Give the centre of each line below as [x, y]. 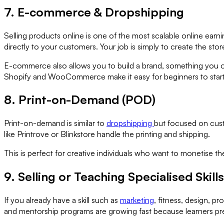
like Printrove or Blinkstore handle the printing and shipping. [107, 134]
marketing [137, 200]
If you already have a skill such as [62, 200]
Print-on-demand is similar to [55, 123]
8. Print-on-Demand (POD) [80, 100]
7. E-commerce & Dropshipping [94, 12]
